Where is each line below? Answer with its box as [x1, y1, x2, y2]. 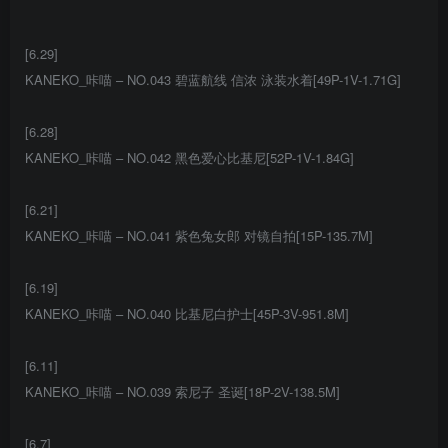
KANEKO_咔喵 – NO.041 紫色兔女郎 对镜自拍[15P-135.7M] [25, 226, 373, 246]
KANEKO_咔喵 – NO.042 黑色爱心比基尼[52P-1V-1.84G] [25, 148, 354, 168]
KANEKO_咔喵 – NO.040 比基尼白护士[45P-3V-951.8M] [25, 304, 349, 324]
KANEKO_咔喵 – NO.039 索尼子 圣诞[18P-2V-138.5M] [25, 382, 340, 402]
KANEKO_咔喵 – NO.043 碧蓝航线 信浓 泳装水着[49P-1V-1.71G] [25, 70, 401, 90]
